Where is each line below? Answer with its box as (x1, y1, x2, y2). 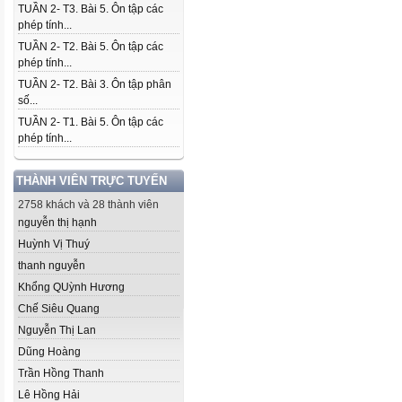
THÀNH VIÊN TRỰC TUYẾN (16, 174, 167, 188)
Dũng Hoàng (18, 345, 81, 358)
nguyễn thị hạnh (18, 216, 97, 229)
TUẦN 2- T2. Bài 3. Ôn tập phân (18, 78, 171, 91)
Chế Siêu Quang (18, 302, 100, 315)
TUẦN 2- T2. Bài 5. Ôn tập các (18, 40, 163, 53)
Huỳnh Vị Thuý (18, 238, 90, 250)
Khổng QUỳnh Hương (18, 281, 125, 293)
